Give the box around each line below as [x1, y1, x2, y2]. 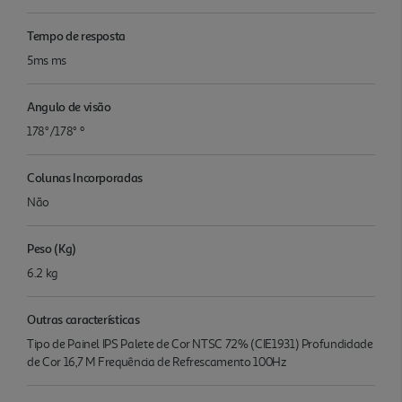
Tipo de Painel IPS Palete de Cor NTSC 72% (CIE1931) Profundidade [27, 336, 373, 352]
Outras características [27, 310, 140, 327]
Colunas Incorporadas [27, 169, 144, 185]
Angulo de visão [27, 98, 111, 114]
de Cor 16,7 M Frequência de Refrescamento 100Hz [27, 354, 286, 370]
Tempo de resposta [27, 27, 127, 43]
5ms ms [27, 52, 66, 68]
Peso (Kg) [27, 240, 76, 256]
